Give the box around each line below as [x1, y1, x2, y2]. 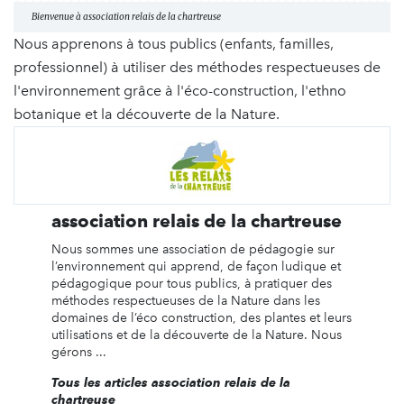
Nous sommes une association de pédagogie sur [50, 242, 335, 258]
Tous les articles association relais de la [50, 375, 290, 390]
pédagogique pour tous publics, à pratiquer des [50, 276, 332, 292]
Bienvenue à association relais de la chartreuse [32, 11, 221, 23]
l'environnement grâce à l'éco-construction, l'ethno [14, 82, 346, 100]
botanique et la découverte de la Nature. [14, 106, 280, 124]
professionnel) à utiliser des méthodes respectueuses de [14, 59, 381, 77]
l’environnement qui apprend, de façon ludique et [50, 259, 341, 275]
